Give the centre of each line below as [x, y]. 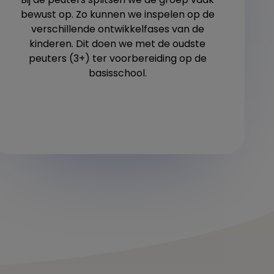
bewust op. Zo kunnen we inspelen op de [117, 14]
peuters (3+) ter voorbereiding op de [117, 58]
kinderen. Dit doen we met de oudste [117, 43]
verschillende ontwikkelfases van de [117, 29]
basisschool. [117, 73]
